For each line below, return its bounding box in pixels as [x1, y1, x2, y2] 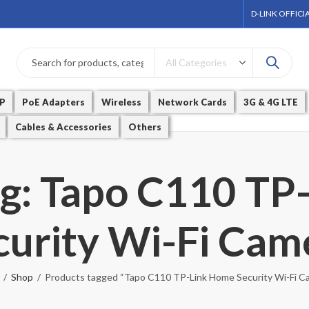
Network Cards [158, 97, 228, 108]
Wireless [101, 97, 142, 108]
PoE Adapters [22, 97, 86, 108]
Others [128, 121, 162, 132]
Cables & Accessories [15, 121, 112, 132]
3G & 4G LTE [243, 97, 299, 108]
